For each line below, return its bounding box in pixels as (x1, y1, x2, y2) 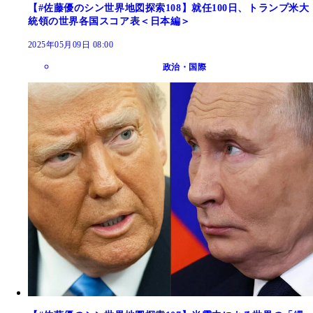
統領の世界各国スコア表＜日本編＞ (28, 16, 191, 27)
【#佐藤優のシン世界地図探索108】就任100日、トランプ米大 (28, 3, 310, 13)
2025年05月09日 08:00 (28, 40, 114, 50)
